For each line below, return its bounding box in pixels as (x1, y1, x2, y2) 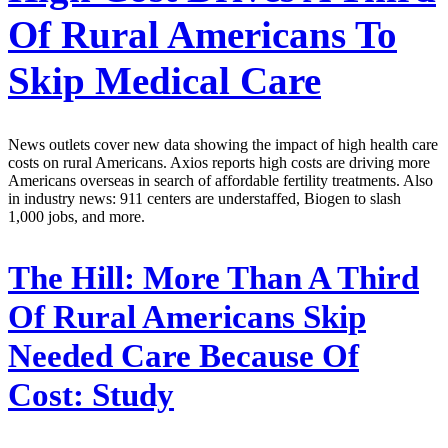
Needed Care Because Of (8, 338, 359, 375)
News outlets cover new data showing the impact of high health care (8, 136, 438, 154)
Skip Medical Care (8, 58, 321, 102)
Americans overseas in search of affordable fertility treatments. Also (8, 172, 433, 190)
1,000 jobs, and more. (8, 208, 145, 226)
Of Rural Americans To (8, 12, 397, 56)
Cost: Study (8, 377, 174, 414)
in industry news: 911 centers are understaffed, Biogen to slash (8, 190, 401, 208)
